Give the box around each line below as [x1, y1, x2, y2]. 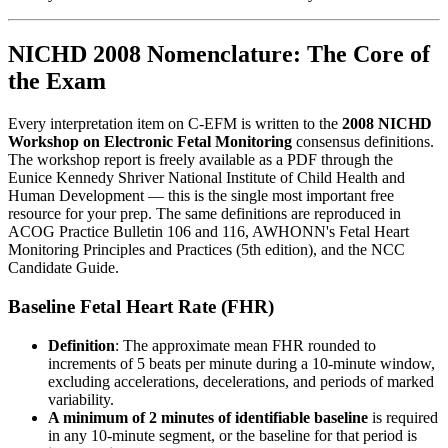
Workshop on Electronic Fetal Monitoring [8, 133, 292, 151]
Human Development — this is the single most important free [8, 187, 394, 205]
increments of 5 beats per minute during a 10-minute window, [48, 354, 435, 372]
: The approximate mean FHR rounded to [115, 336, 376, 354]
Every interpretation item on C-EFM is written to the [8, 115, 342, 133]
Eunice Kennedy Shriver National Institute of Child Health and [8, 169, 405, 187]
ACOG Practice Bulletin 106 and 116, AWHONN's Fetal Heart [8, 223, 409, 241]
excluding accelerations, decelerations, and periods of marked [48, 372, 434, 390]
